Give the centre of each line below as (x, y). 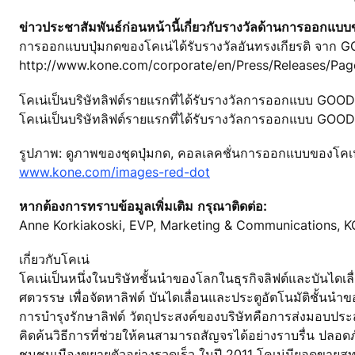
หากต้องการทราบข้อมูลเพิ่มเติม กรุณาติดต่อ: (143, 206)
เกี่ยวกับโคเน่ (54, 260)
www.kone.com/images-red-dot (115, 172)
